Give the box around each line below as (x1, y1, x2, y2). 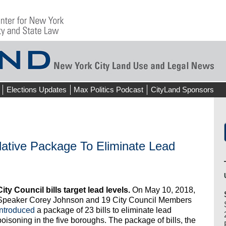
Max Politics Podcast (74, 85, 144, 94)
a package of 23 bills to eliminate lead (34, 206, 172, 215)
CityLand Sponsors (150, 85, 214, 94)
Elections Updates (6, 85, 67, 94)
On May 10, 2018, (132, 186, 195, 195)
